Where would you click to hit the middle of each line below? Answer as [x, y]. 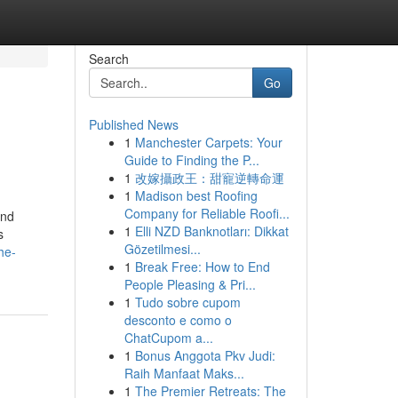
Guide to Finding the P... [191, 160]
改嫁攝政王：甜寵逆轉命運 [209, 178]
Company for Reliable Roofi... [207, 213]
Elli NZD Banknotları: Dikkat [211, 231]
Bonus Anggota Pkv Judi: [205, 355]
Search [108, 59]
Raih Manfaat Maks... [184, 373]
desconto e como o [178, 320]
